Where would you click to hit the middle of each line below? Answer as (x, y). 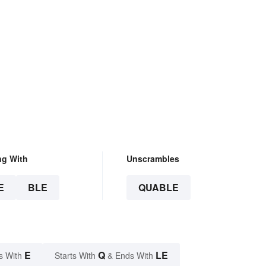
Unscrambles (153, 159)
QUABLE (158, 188)
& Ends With (130, 256)
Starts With (76, 256)
